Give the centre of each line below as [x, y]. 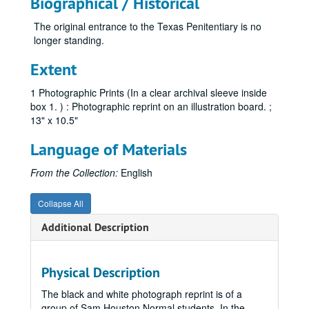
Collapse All [61, 203]
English [135, 172]
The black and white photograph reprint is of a [142, 294]
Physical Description [101, 272]
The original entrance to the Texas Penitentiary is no [148, 26]
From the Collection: [74, 172]
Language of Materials [109, 149]
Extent [53, 69]
